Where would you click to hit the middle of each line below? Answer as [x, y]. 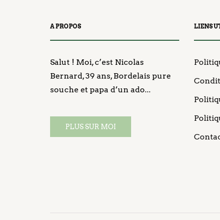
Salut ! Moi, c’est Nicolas [97, 62]
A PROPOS [66, 26]
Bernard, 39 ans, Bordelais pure [110, 76]
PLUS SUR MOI [91, 127]
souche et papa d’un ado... [100, 90]
